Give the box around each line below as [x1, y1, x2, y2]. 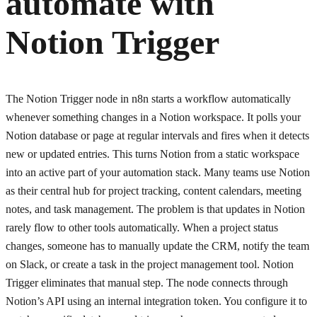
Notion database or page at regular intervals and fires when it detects [6, 129, 309, 142]
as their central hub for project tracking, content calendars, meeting [6, 185, 301, 197]
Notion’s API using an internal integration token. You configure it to [6, 295, 307, 308]
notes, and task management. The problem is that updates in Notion [6, 203, 305, 216]
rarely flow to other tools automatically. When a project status [6, 221, 278, 234]
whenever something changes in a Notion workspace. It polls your [6, 111, 301, 124]
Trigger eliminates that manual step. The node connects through [6, 277, 288, 289]
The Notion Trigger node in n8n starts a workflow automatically [6, 93, 291, 105]
